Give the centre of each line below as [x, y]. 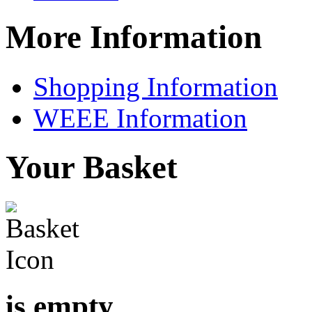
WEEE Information [140, 118]
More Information [134, 37]
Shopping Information [156, 86]
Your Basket [92, 167]
